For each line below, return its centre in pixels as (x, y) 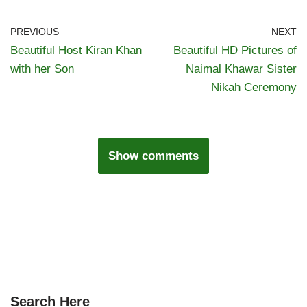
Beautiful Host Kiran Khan (76, 51)
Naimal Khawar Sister (241, 69)
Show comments (153, 156)
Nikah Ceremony (254, 88)
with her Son (42, 69)
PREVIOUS (35, 32)
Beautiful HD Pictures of (235, 51)
